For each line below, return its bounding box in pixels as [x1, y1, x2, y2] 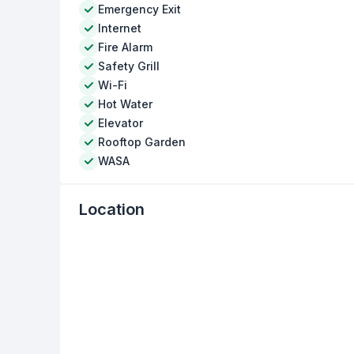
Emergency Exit [98, 2, 182, 16]
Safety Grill [98, 59, 160, 73]
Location [79, 200, 145, 219]
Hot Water [98, 97, 153, 111]
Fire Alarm [98, 40, 153, 54]
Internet [98, 21, 142, 35]
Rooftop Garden [98, 135, 186, 149]
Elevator [98, 116, 144, 130]
